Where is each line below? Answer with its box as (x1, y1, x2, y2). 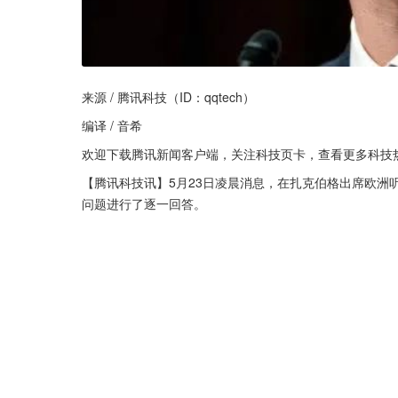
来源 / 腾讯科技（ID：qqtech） (82, 87, 255, 106)
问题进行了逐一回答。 (82, 194, 206, 212)
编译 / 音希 (82, 115, 142, 134)
